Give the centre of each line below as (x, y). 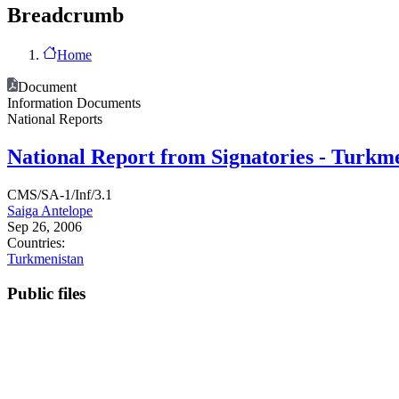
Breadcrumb (65, 16)
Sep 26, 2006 (45, 226)
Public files (46, 293)
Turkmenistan (45, 258)
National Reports (55, 118)
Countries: (36, 242)
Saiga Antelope (50, 210)
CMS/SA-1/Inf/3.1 (60, 194)
